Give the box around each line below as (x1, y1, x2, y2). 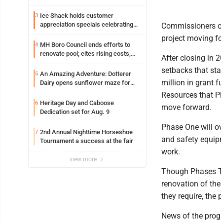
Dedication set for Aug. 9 (40, 108, 110, 116)
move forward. (161, 103, 212, 112)
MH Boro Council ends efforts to (40, 41, 125, 49)
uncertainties (40, 59, 77, 67)
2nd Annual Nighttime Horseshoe (40, 128, 133, 136)
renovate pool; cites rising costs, (40, 50, 113, 58)
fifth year (40, 88, 66, 96)
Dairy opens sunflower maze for (40, 79, 56, 87)
